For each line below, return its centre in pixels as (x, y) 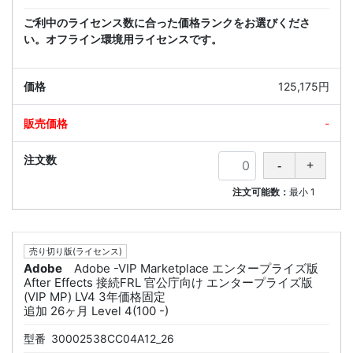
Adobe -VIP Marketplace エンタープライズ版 (196, 269)
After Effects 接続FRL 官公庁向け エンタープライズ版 (168, 283)
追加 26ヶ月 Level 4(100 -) (96, 311)
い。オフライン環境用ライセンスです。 (123, 39)
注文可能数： (261, 191)
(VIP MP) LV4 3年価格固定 (95, 297)
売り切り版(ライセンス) (75, 252)
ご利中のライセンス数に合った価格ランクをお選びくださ (167, 22)
